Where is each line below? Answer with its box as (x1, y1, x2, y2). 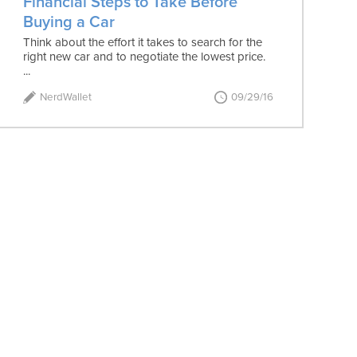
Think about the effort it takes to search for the (23, 34, 263, 49)
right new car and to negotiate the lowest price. (23, 49, 266, 64)
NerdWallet (40, 90, 92, 104)
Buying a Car (23, 12, 116, 32)
